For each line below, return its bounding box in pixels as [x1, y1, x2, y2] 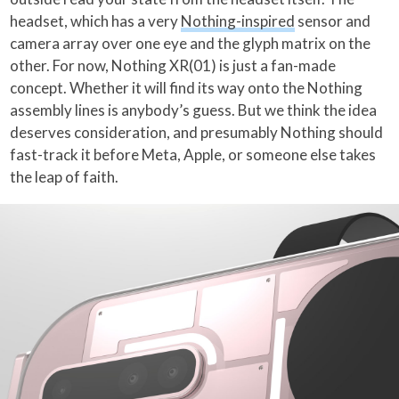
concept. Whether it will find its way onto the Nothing [10, 77, 363, 97]
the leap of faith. [10, 167, 119, 186]
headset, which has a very [10, 11, 182, 30]
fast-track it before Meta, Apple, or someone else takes [10, 144, 377, 164]
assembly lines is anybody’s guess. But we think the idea [10, 100, 378, 119]
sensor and [295, 11, 371, 30]
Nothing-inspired [181, 11, 296, 30]
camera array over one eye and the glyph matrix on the [10, 33, 371, 53]
